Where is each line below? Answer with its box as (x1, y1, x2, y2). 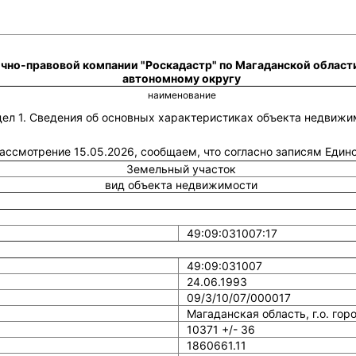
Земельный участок (126, 162, 237, 176)
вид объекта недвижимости (105, 178, 258, 192)
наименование (147, 89, 216, 101)
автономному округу (122, 72, 241, 85)
